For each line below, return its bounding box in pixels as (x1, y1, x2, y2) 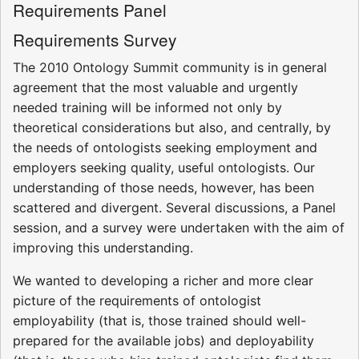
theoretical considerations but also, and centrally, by (13, 119, 331, 136)
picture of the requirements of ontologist (13, 292, 261, 309)
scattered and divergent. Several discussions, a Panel (13, 200, 336, 216)
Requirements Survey (13, 27, 176, 52)
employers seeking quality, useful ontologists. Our (13, 159, 315, 176)
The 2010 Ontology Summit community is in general (13, 59, 327, 76)
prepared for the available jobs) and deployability (13, 333, 314, 349)
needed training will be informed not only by (13, 99, 282, 116)
